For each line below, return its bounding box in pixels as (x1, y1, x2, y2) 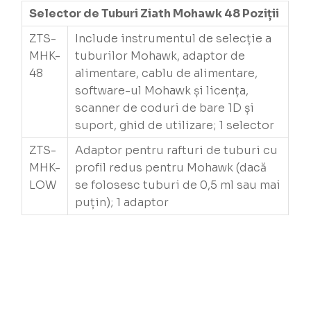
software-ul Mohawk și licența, (75, 83, 249, 99)
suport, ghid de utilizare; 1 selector (75, 118, 275, 133)
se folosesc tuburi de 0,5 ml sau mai (75, 178, 281, 193)
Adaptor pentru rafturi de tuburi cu (75, 143, 278, 158)
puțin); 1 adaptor (75, 195, 169, 210)
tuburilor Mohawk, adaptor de (75, 49, 246, 64)
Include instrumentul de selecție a (75, 31, 272, 47)
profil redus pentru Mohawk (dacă (75, 160, 267, 176)
